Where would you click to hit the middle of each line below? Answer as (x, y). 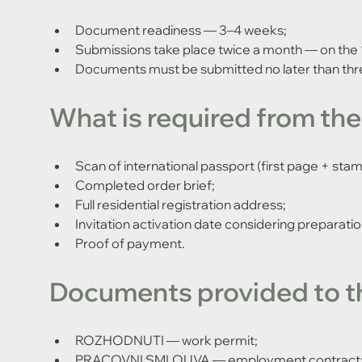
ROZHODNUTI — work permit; (166, 340)
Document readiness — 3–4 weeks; (181, 29)
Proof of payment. (130, 243)
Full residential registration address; (180, 204)
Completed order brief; (145, 185)
